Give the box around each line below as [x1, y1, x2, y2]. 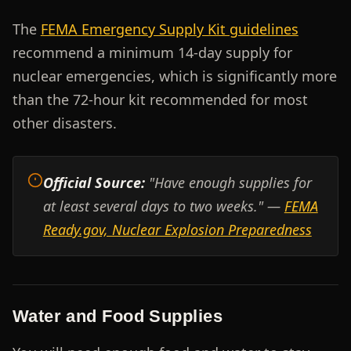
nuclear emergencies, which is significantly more [12, 66, 337, 85]
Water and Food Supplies [12, 306, 223, 326]
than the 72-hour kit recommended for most [12, 89, 308, 109]
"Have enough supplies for [144, 172, 312, 192]
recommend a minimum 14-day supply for [12, 42, 292, 62]
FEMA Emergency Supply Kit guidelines [40, 19, 299, 38]
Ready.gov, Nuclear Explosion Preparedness [42, 219, 312, 239]
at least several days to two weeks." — [42, 196, 284, 215]
